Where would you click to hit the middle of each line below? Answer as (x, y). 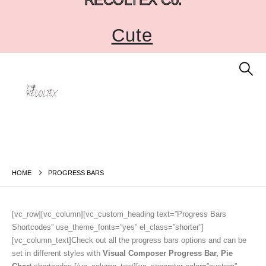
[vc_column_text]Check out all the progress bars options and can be (129, 240)
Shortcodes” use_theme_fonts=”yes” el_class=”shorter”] (108, 227)
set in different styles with (57, 254)
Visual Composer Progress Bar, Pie (168, 254)
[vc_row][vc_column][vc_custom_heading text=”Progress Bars (119, 214)
